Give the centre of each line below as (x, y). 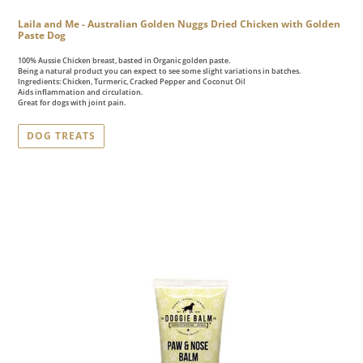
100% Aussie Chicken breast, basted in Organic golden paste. (124, 61)
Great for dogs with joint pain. (72, 103)
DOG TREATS (61, 135)
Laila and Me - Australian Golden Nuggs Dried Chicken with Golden (179, 23)
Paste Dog (42, 35)
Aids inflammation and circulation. (80, 92)
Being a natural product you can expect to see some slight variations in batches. (159, 71)
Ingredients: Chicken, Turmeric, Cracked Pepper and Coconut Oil (132, 82)
